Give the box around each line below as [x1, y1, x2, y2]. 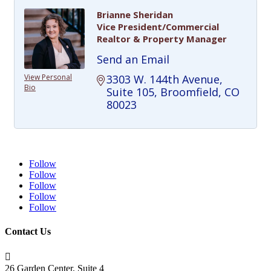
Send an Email [97, 52, 169, 67]
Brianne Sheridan [97, 8, 173, 21]
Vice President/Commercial [97, 21, 219, 33]
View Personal [24, 72, 72, 83]
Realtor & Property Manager [97, 33, 227, 45]
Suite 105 [106, 85, 154, 100]
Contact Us [5, 226, 51, 237]
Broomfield [160, 85, 218, 100]
